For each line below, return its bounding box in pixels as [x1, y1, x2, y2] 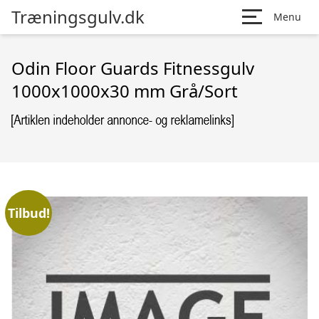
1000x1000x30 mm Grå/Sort [11, 79, 238, 103]
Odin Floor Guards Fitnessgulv [11, 56, 254, 80]
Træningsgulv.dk [11, 5, 145, 28]
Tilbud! [7, 204, 50, 221]
